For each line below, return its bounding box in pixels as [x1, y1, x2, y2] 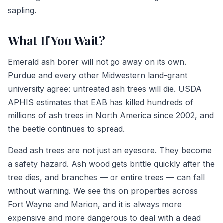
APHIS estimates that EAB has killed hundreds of [8, 97, 193, 108]
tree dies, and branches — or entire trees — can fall [8, 172, 205, 183]
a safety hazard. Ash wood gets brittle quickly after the [8, 159, 215, 169]
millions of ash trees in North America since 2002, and [8, 111, 214, 121]
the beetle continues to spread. [8, 124, 125, 134]
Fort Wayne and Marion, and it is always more [8, 199, 182, 210]
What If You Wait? [8, 32, 105, 49]
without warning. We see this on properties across [8, 186, 198, 196]
